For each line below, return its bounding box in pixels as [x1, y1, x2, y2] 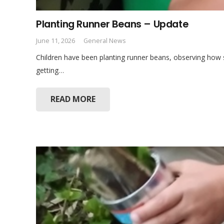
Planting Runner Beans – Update [36, 17, 188, 31]
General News [83, 36, 126, 45]
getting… [36, 65, 64, 75]
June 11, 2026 [36, 36, 75, 45]
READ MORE [50, 93, 95, 105]
